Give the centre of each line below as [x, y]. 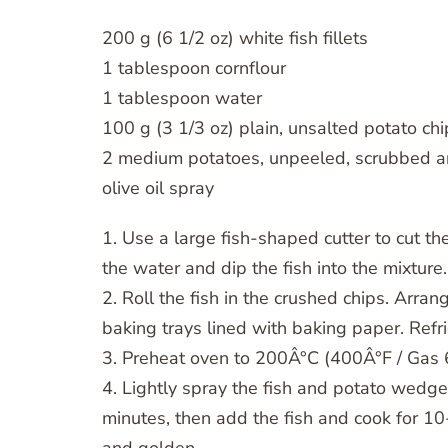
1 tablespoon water [182, 98]
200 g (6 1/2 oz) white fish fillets [235, 38]
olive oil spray [158, 188]
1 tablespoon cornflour [194, 68]
